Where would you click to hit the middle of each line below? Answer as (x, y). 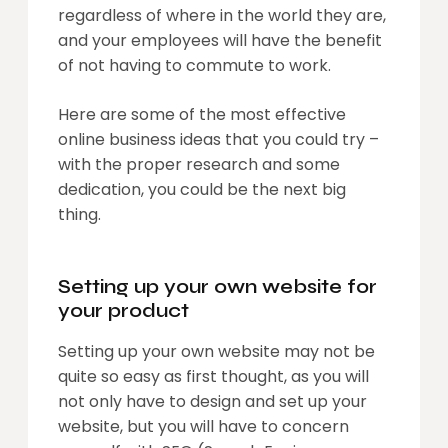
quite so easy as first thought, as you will (213, 376)
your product (123, 310)
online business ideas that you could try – (218, 139)
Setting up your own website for (217, 286)
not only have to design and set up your (212, 401)
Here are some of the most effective (202, 114)
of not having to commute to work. (194, 65)
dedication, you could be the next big (202, 189)
